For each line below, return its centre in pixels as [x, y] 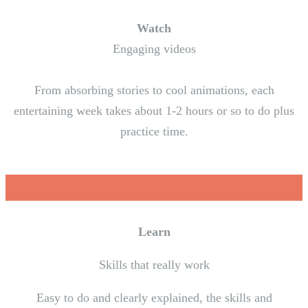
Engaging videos [154, 49]
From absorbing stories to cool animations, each [154, 90]
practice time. [154, 132]
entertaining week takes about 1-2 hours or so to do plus [154, 111]
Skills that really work [154, 265]
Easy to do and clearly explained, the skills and [154, 298]
